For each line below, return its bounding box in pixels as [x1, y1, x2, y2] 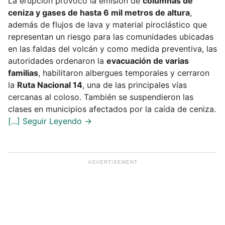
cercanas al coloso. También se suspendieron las [8, 91, 193, 102]
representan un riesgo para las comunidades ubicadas [8, 31, 213, 42]
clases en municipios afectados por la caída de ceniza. [8, 103, 216, 114]
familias [8, 67, 38, 78]
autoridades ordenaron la [8, 55, 106, 66]
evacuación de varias [106, 55, 189, 66]
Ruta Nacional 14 [17, 79, 82, 90]
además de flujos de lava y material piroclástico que [8, 19, 207, 30]
